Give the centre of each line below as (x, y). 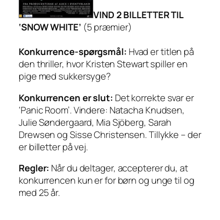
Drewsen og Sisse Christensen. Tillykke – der (110, 134)
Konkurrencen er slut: (67, 97)
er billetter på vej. (53, 147)
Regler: (34, 168)
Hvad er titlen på (160, 52)
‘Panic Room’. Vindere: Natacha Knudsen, (102, 110)
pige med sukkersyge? (65, 76)
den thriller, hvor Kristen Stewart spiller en (103, 64)
